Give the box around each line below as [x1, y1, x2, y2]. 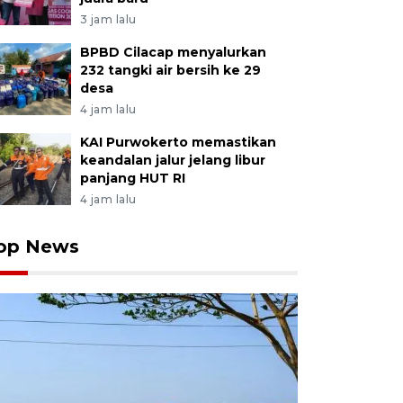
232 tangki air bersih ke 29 [79, 62, 261, 78]
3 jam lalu [79, 13, 137, 26]
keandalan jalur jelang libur [79, 152, 265, 168]
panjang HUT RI [79, 170, 185, 186]
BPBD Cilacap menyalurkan [79, 44, 266, 60]
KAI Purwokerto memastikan [79, 134, 276, 150]
